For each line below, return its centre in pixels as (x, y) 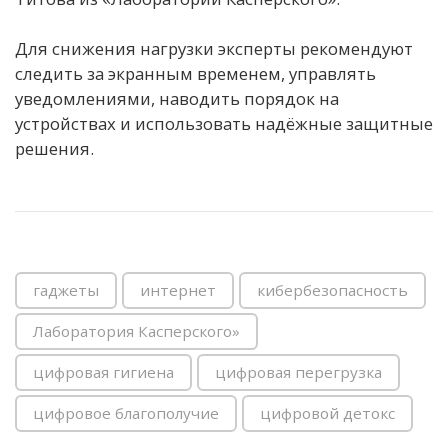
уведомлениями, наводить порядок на (177, 98)
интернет (178, 289)
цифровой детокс (327, 412)
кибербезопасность (332, 289)
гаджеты (66, 289)
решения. (54, 148)
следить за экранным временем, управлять (195, 73)
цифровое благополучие (126, 412)
